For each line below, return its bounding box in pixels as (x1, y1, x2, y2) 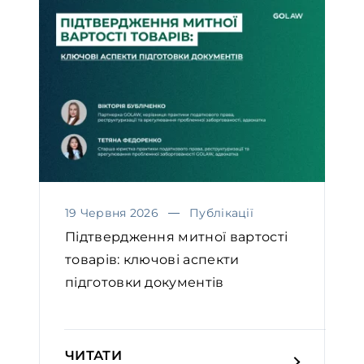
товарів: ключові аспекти (65, 251, 240, 267)
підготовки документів (65, 274, 224, 290)
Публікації (189, 205, 254, 220)
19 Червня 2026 (65, 205, 158, 220)
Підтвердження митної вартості (65, 228, 288, 245)
